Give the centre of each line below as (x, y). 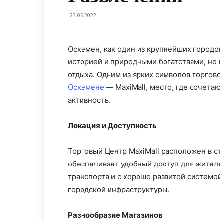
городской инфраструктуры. (119, 189)
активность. (89, 100)
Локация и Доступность (112, 125)
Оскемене (86, 87)
